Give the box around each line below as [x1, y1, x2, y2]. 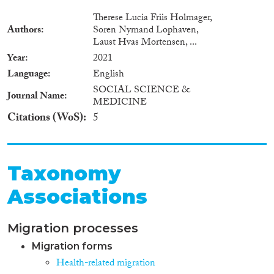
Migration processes [7, 220, 138, 235]
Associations [7, 184, 147, 209]
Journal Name [7, 88, 64, 105]
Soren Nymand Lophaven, [93, 22, 198, 39]
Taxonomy [7, 161, 121, 185]
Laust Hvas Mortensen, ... [93, 34, 197, 51]
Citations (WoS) [7, 109, 83, 128]
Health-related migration [56, 255, 155, 272]
